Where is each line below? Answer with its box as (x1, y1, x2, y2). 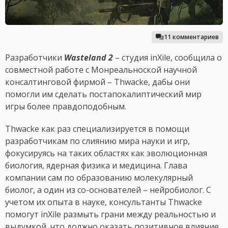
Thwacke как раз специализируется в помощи (5, 123, 189, 135)
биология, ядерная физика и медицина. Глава (5, 160, 187, 172)
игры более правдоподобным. (5, 101, 128, 112)
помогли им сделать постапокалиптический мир (5, 89, 202, 100)
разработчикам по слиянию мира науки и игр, (5, 135, 190, 147)
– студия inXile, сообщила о (113, 52, 222, 64)
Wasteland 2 (64, 52, 113, 64)
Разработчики (5, 52, 64, 64)
